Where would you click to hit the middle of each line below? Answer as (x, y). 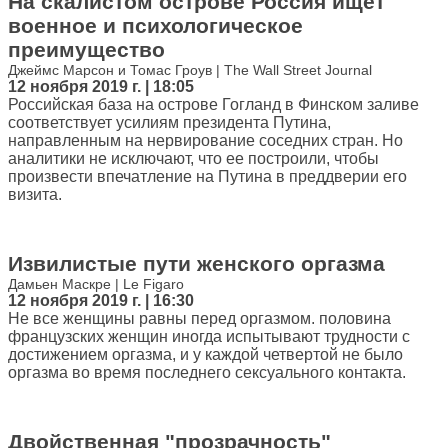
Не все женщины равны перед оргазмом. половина (199, 318)
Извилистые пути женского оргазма (196, 263)
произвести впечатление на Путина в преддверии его (207, 176)
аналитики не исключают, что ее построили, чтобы (193, 158)
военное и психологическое (155, 25)
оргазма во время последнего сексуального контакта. (207, 372)
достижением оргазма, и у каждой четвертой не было (205, 354)
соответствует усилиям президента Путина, (169, 122)
